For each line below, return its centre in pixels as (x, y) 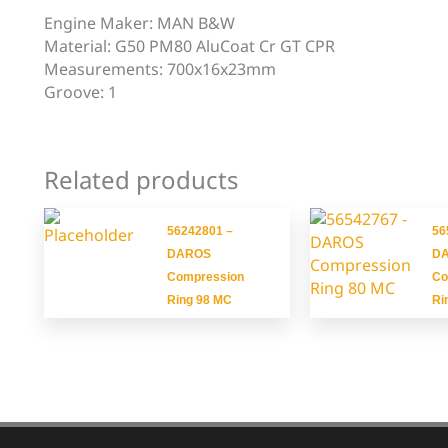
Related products (141, 179)
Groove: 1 (80, 91)
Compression (205, 277)
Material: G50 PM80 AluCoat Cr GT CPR (189, 45)
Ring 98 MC (199, 300)
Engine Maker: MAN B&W (139, 22)
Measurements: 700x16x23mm (160, 68)
